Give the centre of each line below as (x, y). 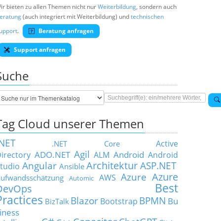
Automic (81, 178)
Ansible (72, 166)
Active (167, 144)
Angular (39, 166)
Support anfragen (39, 50)
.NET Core (86, 144)
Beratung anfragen (65, 31)
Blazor (85, 201)
